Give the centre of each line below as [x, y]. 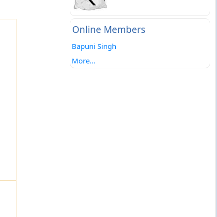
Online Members [108, 30]
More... [83, 61]
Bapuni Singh [94, 46]
